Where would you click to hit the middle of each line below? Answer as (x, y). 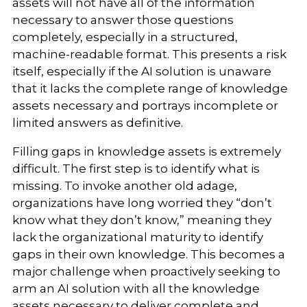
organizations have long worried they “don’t (142, 203)
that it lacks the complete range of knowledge (150, 89)
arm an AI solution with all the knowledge (136, 289)
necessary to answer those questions (123, 20)
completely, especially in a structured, (125, 37)
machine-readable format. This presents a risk (149, 54)
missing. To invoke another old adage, (124, 186)
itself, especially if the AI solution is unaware (142, 72)
